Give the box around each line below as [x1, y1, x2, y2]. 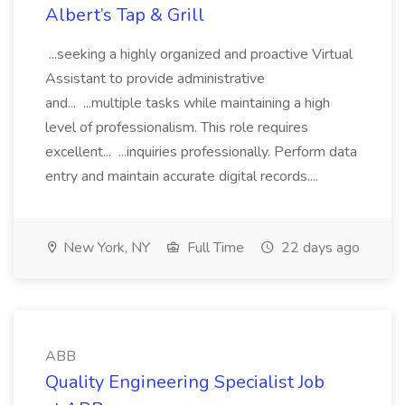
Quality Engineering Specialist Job [45, 370, 325, 394]
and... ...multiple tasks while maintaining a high [45, 93, 330, 113]
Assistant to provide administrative [45, 69, 265, 89]
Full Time [184, 238, 244, 258]
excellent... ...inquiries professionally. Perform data [45, 142, 357, 162]
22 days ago [278, 238, 360, 258]
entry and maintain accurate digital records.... [45, 166, 322, 186]
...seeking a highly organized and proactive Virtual [45, 44, 353, 64]
